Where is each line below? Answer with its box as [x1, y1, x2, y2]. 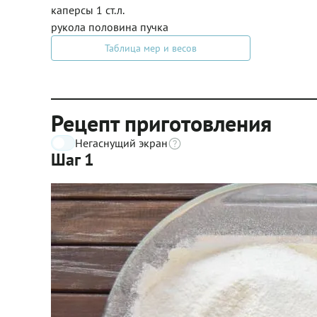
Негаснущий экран [75, 136, 168, 150]
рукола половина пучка [51, 20, 168, 34]
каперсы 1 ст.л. [51, 3, 125, 17]
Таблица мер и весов [105, 42, 197, 54]
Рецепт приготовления [51, 108, 272, 138]
